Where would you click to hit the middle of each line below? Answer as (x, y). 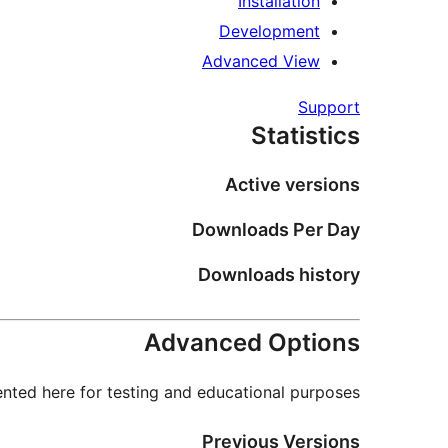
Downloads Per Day (276, 229)
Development (269, 31)
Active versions (292, 185)
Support (329, 107)
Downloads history (279, 274)
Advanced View (261, 61)
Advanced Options (252, 342)
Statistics (305, 136)
